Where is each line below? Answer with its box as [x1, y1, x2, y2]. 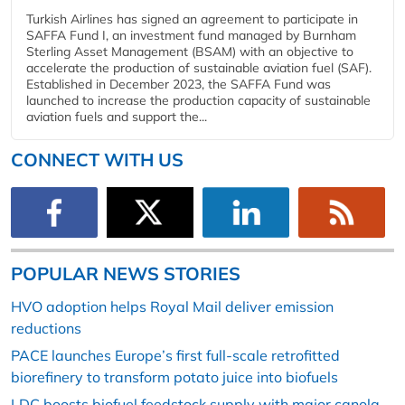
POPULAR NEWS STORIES [11, 262, 240, 286]
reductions [11, 319, 81, 338]
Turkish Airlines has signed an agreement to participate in [26, 10, 358, 27]
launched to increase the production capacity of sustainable [26, 91, 371, 108]
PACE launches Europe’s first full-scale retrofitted [11, 346, 340, 365]
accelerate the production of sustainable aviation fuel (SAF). [26, 59, 372, 76]
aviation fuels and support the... [26, 108, 207, 125]
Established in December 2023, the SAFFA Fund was [26, 75, 331, 92]
